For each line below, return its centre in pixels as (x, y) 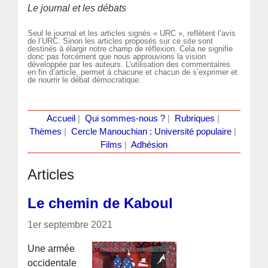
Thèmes (45, 131)
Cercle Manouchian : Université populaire (151, 131)
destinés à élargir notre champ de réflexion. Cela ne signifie (130, 48)
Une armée (51, 248)
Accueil (61, 118)
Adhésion (149, 144)
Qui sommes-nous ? (125, 118)
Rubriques (194, 118)
